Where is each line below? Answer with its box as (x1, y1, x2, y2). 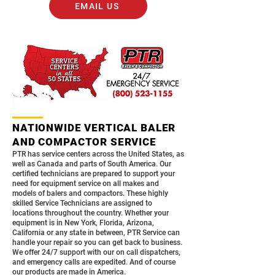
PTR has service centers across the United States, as (12, 150, 184, 158)
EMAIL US (74, 1, 120, 11)
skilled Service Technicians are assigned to (12, 199, 152, 207)
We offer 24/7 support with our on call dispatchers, (12, 248, 180, 257)
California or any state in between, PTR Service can (12, 228, 180, 237)
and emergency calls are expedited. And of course (12, 258, 176, 266)
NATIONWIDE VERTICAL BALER (12, 122, 176, 134)
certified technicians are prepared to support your (12, 169, 175, 178)
